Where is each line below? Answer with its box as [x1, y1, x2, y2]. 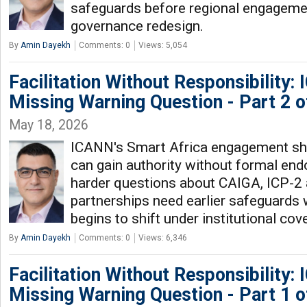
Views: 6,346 [138, 233, 187, 243]
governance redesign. [71, 18, 204, 34]
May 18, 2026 [9, 117, 88, 133]
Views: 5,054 [138, 40, 187, 50]
